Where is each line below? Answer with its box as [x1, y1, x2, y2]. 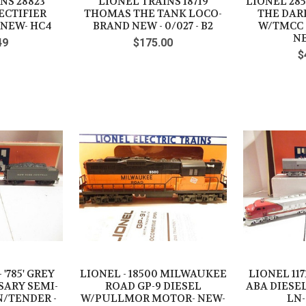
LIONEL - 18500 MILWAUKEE [79, 266, 227, 281]
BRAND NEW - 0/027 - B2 [93, 19, 213, 33]
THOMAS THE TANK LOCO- [84, 7, 222, 21]
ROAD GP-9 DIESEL [105, 279, 201, 293]
